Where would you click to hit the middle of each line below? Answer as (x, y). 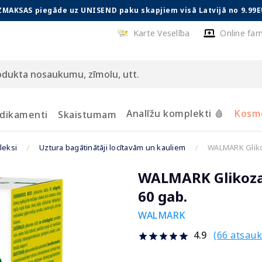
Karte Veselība (161, 33)
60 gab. (163, 196)
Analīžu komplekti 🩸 (175, 113)
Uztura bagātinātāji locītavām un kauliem (112, 147)
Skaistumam (87, 115)
